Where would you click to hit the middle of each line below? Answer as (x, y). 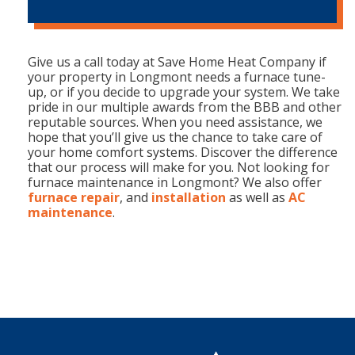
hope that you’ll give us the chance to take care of (175, 137)
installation (189, 198)
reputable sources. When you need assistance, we (175, 122)
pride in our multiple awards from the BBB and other (185, 107)
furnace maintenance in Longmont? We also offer (175, 183)
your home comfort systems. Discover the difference (183, 153)
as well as (257, 198)
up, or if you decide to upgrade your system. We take (184, 92)
